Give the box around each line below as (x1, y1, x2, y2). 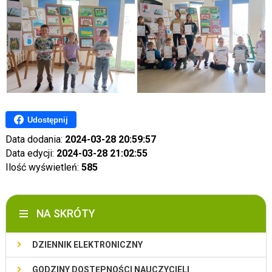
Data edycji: (5, 148, 56, 160)
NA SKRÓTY (36, 207, 95, 220)
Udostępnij (27, 115, 68, 124)
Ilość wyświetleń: (5, 161, 81, 174)
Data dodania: (5, 134, 65, 146)
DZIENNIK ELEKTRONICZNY (32, 240, 143, 250)
